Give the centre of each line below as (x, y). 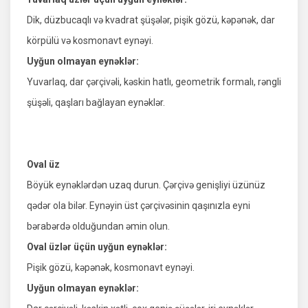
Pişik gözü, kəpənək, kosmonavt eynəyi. (111, 268)
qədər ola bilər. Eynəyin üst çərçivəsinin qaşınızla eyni (139, 206)
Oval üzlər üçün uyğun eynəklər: (97, 247)
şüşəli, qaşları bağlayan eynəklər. (96, 103)
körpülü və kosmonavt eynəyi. (90, 41)
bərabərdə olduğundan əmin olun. (98, 227)
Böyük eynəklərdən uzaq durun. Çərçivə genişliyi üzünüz (146, 185)
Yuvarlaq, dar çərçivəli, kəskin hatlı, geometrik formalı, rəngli (154, 82)
